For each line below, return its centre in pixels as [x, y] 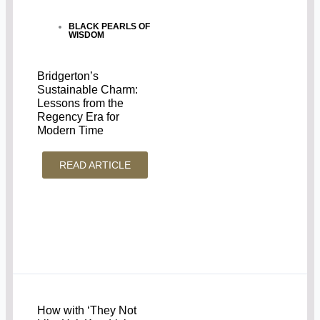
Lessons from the [81, 103]
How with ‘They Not [87, 311]
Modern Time [71, 130]
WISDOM [87, 35]
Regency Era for [79, 116]
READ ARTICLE [95, 165]
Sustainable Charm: [88, 89]
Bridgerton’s [68, 76]
